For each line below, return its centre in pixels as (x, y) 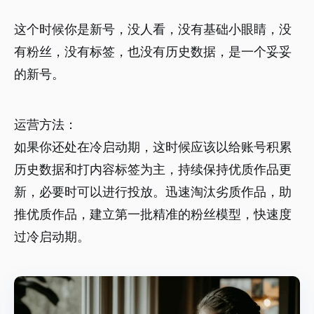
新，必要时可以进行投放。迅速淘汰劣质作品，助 (153, 192)
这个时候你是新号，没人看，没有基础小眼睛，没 (153, 29)
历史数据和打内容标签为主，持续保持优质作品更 (153, 170)
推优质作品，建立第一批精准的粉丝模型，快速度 (153, 214)
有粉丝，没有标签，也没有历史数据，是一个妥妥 (153, 52)
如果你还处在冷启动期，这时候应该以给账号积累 (153, 147)
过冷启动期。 (52, 237)
